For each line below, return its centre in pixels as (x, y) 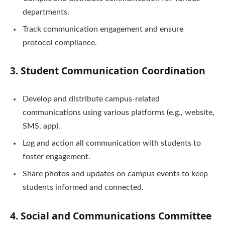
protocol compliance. (60, 42)
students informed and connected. (83, 188)
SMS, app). (41, 126)
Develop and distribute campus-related (91, 99)
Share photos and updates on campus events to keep (115, 174)
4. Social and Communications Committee (111, 215)
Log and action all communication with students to (112, 143)
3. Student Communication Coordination (108, 71)
